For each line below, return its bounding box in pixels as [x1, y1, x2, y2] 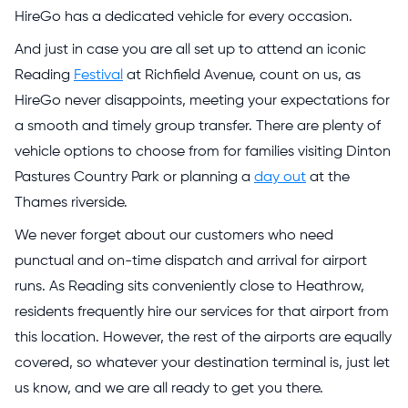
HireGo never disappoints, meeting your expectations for [15, 93, 390, 108]
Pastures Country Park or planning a [15, 169, 254, 185]
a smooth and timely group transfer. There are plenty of [15, 118, 381, 134]
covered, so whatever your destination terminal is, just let [15, 355, 390, 371]
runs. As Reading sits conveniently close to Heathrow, [15, 279, 364, 294]
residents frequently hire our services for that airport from [15, 304, 389, 320]
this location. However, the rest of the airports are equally [15, 330, 392, 345]
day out [254, 169, 306, 185]
